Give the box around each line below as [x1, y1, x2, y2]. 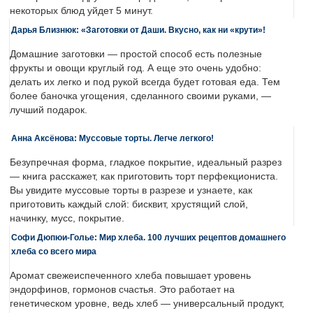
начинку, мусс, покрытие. [10, 213, 124, 224]
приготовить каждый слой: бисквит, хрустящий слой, [10, 199, 248, 210]
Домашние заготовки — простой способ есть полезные [10, 49, 262, 60]
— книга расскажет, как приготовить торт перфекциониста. [10, 171, 278, 182]
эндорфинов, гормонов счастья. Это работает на [10, 284, 235, 296]
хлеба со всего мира [11, 247, 96, 256]
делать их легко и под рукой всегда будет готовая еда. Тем [10, 77, 280, 88]
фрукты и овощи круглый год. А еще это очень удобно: [10, 63, 261, 74]
